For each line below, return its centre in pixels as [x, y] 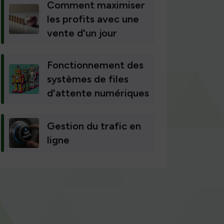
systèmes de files [88, 79]
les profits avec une [93, 19]
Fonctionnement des [95, 65]
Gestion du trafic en [94, 126]
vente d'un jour [82, 33]
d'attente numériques [98, 93]
